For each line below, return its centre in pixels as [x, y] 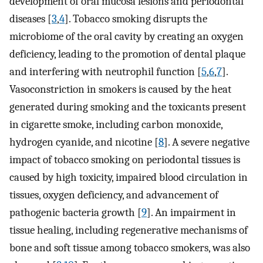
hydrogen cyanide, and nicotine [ [84, 142]
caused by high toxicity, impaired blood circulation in [129, 178]
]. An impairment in [191, 213]
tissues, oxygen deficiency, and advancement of [114, 195]
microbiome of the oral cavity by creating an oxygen [127, 37]
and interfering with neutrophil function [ [105, 72]
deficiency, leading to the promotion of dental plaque [127, 54]
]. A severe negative [207, 142]
